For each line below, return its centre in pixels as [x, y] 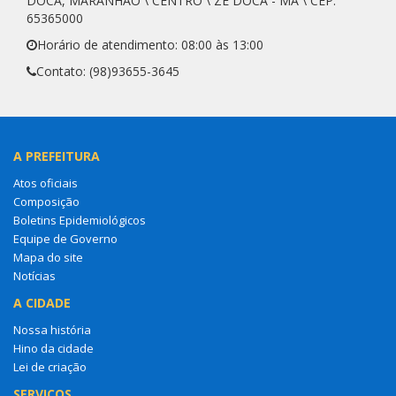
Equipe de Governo [65, 239]
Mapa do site [48, 257]
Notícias [34, 276]
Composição [46, 202]
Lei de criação [50, 367]
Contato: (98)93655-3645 [108, 71]
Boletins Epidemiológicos [80, 220]
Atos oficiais [46, 183]
